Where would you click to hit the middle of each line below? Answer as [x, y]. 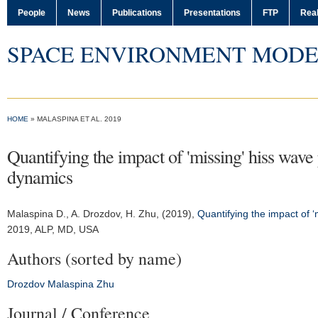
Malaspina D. [37, 214]
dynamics [40, 177]
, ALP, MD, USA [64, 229]
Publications [137, 13]
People [32, 13]
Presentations [212, 13]
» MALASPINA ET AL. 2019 [75, 119]
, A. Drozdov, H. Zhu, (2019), [132, 214]
